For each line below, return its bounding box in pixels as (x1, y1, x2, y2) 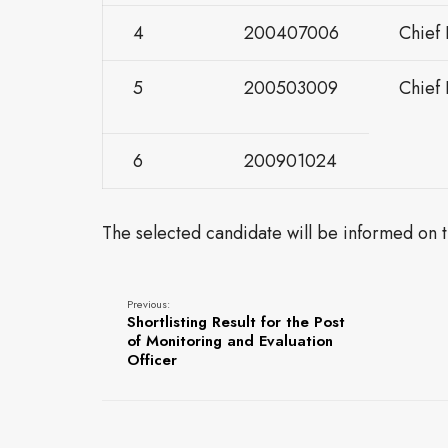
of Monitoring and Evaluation (127, 330, 333, 352)
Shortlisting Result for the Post (127, 311, 345, 333)
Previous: (127, 296, 170, 312)
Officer (127, 349, 177, 371)
